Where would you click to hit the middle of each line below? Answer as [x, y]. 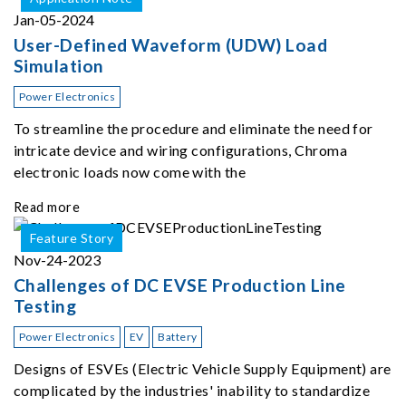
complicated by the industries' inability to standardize [192, 390]
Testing [45, 305]
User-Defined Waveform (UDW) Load [171, 44]
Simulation [59, 65]
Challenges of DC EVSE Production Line [180, 285]
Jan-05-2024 [54, 19]
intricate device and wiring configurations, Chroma [180, 150]
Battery [178, 336]
